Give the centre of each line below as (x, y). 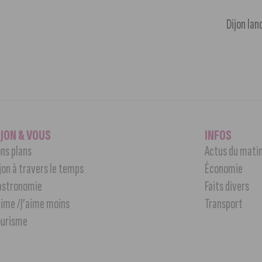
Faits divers (227, 186)
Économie (224, 168)
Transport (224, 204)
